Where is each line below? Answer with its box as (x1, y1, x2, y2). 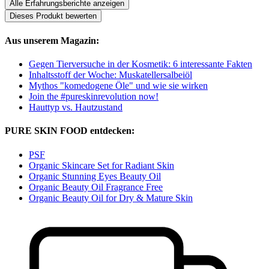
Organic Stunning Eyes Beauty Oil (29, 171, 161, 181)
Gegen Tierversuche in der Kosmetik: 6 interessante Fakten (29, 58, 252, 69)
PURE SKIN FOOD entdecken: (5, 125, 134, 136)
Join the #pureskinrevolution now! (29, 91, 159, 101)
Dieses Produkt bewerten (10, 11, 97, 21)
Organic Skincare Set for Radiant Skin (29, 160, 174, 171)
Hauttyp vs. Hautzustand (29, 101, 122, 112)
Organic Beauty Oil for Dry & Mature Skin (29, 192, 193, 203)
